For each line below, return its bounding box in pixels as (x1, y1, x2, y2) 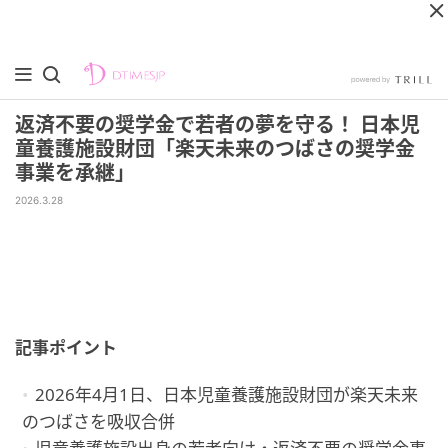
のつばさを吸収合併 (22, 410, 175, 433)
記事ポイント (15, 336, 117, 359)
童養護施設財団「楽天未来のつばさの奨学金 (15, 137, 415, 161)
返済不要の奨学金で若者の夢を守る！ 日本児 (15, 113, 420, 137)
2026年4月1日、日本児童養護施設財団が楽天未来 (35, 383, 418, 406)
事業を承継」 (15, 161, 135, 185)
